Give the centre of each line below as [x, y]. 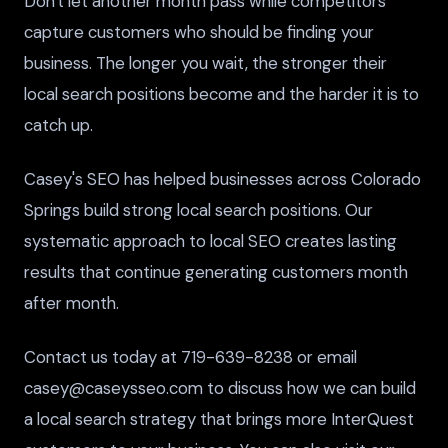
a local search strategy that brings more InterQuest [219, 418]
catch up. [58, 124]
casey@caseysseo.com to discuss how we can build [220, 387]
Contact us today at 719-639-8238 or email [190, 356]
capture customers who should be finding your [199, 31]
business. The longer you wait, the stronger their [205, 62]
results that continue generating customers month [216, 271]
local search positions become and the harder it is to [221, 93]
